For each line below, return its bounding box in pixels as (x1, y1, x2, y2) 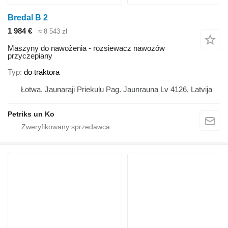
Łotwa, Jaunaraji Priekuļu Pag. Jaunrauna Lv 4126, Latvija (21, 84, 212, 94)
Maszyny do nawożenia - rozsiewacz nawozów (8, 44, 165, 53)
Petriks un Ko (8, 109, 54, 118)
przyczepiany (8, 51, 52, 61)
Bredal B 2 (8, 13, 48, 22)
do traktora (24, 67, 60, 76)
